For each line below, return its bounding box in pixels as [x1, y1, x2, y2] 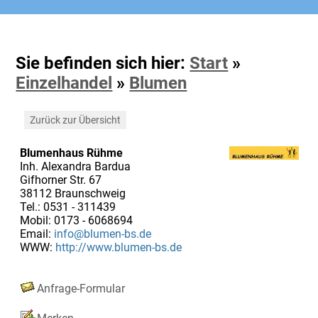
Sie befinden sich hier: [16, 53, 190, 73]
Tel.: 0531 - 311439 [19, 199, 116, 214]
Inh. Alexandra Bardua [19, 159, 131, 173]
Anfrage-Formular [36, 281, 125, 295]
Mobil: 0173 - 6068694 [19, 213, 133, 227]
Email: [19, 226, 54, 241]
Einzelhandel [16, 72, 113, 93]
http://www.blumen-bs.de [55, 240, 182, 254]
